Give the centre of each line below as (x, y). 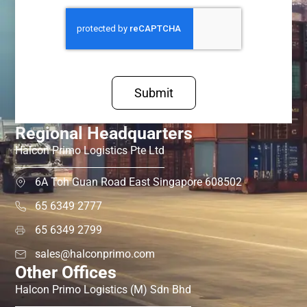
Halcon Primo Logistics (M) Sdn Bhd (103, 290)
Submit (153, 93)
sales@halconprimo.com (95, 254)
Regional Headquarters (104, 134)
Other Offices (66, 273)
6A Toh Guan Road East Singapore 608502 (139, 182)
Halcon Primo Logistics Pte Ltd (90, 151)
